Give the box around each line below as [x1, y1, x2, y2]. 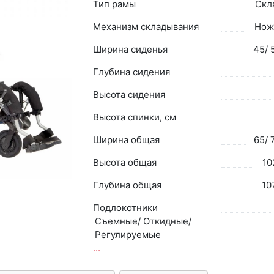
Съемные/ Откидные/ [94, 215, 191, 227]
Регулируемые [94, 228, 161, 240]
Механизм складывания [92, 20, 199, 32]
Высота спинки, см [92, 111, 176, 123]
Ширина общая [92, 133, 160, 146]
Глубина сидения [92, 65, 170, 78]
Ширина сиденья [92, 43, 168, 55]
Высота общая [92, 156, 157, 168]
